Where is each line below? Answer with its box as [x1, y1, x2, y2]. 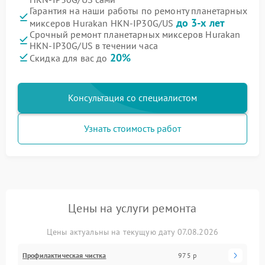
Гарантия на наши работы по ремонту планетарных [30, 4, 247, 17]
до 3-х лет [176, 15, 225, 30]
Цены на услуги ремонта [68, 200, 197, 216]
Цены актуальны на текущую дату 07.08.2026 [46, 226, 219, 237]
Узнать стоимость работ [84, 122, 181, 134]
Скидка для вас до [30, 51, 110, 64]
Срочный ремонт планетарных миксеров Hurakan [30, 28, 241, 40]
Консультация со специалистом [68, 91, 197, 104]
